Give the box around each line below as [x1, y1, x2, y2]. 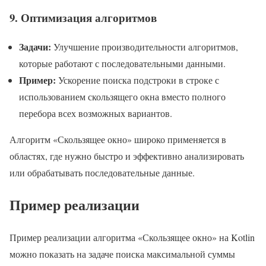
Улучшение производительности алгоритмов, [51, 40, 238, 53]
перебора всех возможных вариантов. [19, 106, 172, 119]
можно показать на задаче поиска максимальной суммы [9, 248, 235, 261]
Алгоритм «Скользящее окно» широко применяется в [9, 132, 226, 145]
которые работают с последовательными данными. [19, 56, 226, 69]
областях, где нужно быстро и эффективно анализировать [9, 149, 244, 162]
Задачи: [19, 39, 51, 53]
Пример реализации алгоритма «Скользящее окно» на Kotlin [9, 231, 255, 244]
